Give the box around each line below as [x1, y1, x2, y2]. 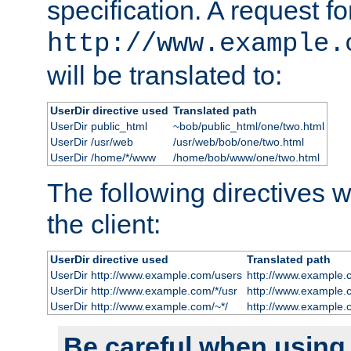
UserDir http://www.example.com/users [49, 268, 242, 281]
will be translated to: [47, 60, 282, 90]
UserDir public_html [49, 119, 147, 132]
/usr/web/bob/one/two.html [172, 135, 304, 148]
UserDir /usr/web [49, 135, 133, 148]
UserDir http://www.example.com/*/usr [49, 284, 237, 297]
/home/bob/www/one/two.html [172, 150, 320, 164]
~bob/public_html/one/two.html [172, 119, 324, 132]
